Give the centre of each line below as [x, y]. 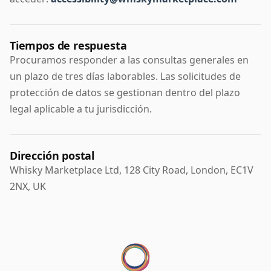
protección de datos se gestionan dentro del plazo [125, 93]
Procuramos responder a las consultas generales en [129, 60]
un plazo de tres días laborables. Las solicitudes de [125, 77]
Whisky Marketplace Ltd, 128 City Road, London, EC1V [132, 170]
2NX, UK [28, 187]
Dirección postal [52, 156]
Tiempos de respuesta [68, 46]
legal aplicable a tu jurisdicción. [81, 109]
